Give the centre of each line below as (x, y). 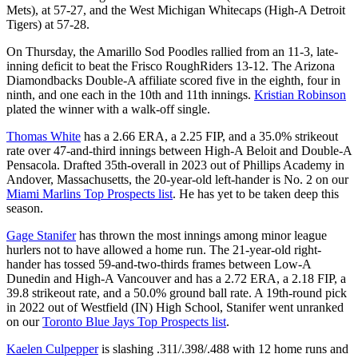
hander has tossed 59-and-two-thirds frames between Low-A (159, 264)
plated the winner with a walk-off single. (108, 109)
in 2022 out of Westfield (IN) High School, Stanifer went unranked (175, 307)
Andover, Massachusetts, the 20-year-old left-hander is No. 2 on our (177, 179)
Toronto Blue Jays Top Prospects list (134, 321)
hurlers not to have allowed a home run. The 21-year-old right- (164, 249)
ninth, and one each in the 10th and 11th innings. (130, 94)
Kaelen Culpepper (52, 348)
